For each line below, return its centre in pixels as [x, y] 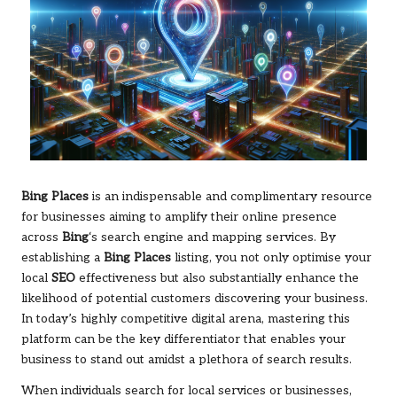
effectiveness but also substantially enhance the [217, 278]
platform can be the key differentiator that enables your [183, 339]
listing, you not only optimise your [271, 257]
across [42, 237]
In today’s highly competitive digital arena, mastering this [186, 319]
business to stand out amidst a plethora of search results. [187, 359]
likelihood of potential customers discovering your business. [195, 298]
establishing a [62, 257]
